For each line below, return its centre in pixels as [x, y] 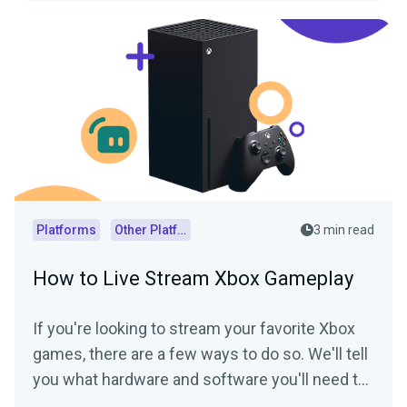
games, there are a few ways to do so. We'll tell [200, 354]
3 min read [344, 230]
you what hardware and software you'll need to [200, 380]
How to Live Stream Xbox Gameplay [193, 279]
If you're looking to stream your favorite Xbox [194, 329]
